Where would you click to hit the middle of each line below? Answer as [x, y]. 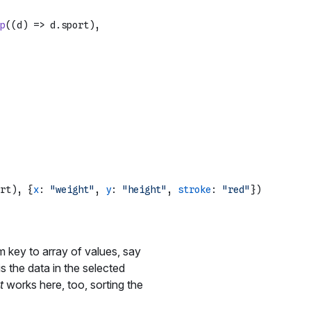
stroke [194, 190]
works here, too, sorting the [73, 285]
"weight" [72, 190]
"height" [144, 190]
